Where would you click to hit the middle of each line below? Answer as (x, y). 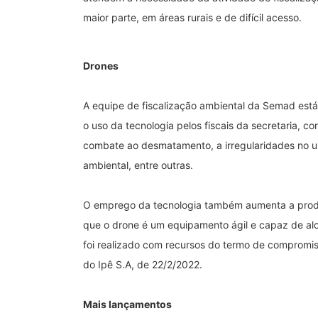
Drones (101, 65)
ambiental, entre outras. (138, 165)
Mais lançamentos (127, 304)
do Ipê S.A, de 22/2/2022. (143, 264)
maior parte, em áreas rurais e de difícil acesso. (192, 17)
